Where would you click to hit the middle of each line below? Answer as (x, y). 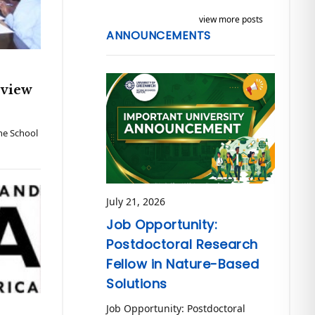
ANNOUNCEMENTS (159, 36)
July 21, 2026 (136, 202)
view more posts (231, 19)
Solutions (137, 284)
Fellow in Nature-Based (183, 264)
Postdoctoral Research (182, 245)
